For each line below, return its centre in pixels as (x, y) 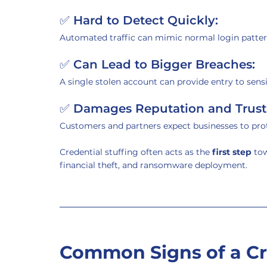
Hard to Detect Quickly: (146, 20)
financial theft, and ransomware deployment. (153, 165)
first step (232, 152)
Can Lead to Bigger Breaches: (164, 64)
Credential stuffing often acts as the (136, 152)
